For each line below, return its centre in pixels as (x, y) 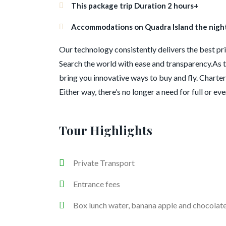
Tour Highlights (106, 130)
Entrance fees (96, 184)
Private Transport (104, 163)
